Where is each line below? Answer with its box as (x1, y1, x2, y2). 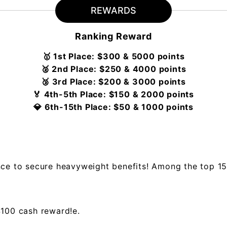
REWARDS (91, 5, 136, 16)
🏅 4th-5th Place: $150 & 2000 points (33, 89, 194, 99)
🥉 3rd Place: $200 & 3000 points (41, 77, 186, 87)
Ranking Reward (75, 31, 152, 42)
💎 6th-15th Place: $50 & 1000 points (33, 102, 194, 112)
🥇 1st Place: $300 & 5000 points (42, 51, 185, 61)
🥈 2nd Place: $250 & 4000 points (41, 64, 186, 74)
